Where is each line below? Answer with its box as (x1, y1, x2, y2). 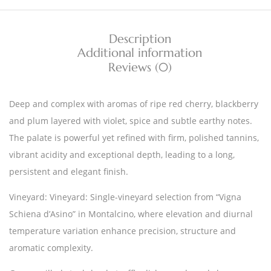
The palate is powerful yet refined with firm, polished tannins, (9, 132, 259, 144)
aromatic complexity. (9, 242, 93, 254)
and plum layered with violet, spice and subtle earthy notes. (9, 115, 252, 127)
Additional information (77, 45, 202, 61)
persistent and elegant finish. (9, 166, 128, 178)
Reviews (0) (108, 60, 172, 76)
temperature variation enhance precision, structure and (9, 225, 236, 237)
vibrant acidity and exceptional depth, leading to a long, (9, 149, 235, 161)
